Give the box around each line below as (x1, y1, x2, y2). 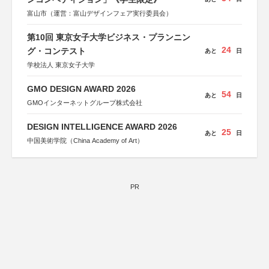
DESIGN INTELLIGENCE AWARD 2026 (27, 122, 177, 131)
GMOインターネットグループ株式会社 (27, 99, 142, 106)
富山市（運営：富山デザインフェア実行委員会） (27, 10, 172, 17)
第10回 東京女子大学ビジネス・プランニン (27, 32, 190, 42)
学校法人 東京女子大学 (27, 61, 95, 68)
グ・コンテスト (27, 46, 86, 56)
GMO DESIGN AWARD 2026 (27, 84, 136, 94)
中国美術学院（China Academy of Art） (27, 137, 144, 144)
